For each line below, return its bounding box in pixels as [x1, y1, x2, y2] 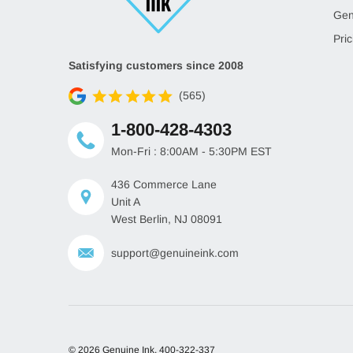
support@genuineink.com [111, 247, 239, 260]
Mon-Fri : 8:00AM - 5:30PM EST [111, 144, 272, 158]
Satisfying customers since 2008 [69, 59, 243, 72]
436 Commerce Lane [111, 178, 217, 191]
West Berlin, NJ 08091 [111, 213, 222, 226]
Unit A [111, 195, 140, 209]
